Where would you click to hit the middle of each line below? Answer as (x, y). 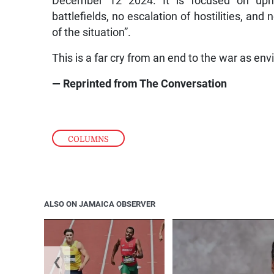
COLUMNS (89, 139)
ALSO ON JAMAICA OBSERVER (100, 204)
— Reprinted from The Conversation (140, 84)
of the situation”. (92, 33)
